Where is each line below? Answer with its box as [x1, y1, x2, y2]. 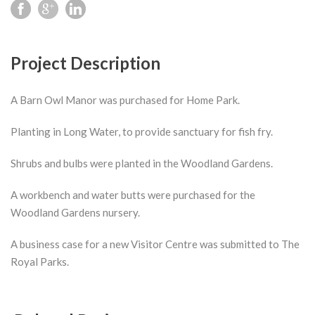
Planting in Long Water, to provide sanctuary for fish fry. [11, 125, 273, 138]
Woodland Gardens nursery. [11, 206, 140, 219]
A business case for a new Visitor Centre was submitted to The [11, 238, 300, 250]
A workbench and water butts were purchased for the [11, 188, 255, 201]
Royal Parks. [11, 255, 69, 268]
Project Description [11, 53, 160, 73]
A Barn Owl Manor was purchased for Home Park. [11, 94, 240, 106]
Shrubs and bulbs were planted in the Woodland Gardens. [11, 157, 273, 169]
